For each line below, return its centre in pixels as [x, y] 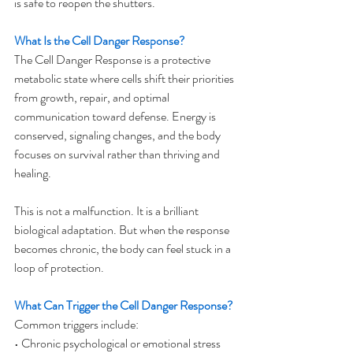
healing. [33, 173]
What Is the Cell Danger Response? [100, 41]
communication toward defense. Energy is [116, 116]
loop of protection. [59, 268]
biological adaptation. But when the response [123, 230]
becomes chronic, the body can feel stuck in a [124, 249]
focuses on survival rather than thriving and [118, 154]
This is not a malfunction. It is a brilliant [108, 211]
